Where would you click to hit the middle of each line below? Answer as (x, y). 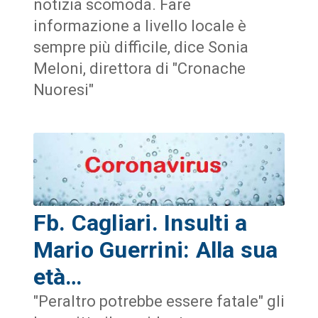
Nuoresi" (63, 90)
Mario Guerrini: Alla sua (155, 250)
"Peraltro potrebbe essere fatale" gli (159, 302)
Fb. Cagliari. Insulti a (140, 223)
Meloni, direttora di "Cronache (139, 69)
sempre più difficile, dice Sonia (141, 48)
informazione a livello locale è (139, 26)
